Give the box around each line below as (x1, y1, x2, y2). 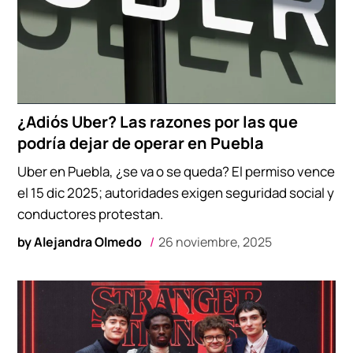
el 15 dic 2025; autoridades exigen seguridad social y (17, 184, 335, 203)
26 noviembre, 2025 (158, 233, 273, 251)
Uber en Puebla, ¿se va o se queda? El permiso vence (17, 162, 336, 181)
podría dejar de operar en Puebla (17, 132, 265, 154)
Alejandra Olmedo (34, 233, 143, 251)
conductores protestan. (17, 205, 164, 224)
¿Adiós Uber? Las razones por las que (17, 111, 299, 133)
